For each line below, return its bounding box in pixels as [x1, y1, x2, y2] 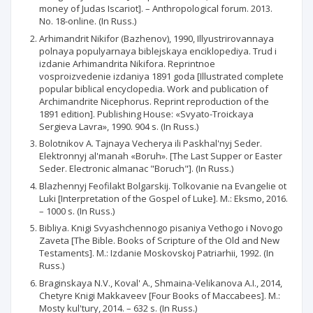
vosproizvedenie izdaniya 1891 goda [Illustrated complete [39, 69, 284, 82]
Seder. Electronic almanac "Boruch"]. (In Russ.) [39, 162, 233, 175]
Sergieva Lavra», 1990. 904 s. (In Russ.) [39, 119, 198, 133]
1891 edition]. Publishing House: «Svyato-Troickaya [39, 107, 254, 120]
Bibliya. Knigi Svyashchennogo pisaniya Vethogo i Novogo [39, 221, 283, 234]
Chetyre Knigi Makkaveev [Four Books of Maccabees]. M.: [39, 289, 280, 302]
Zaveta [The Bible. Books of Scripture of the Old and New [39, 234, 279, 247]
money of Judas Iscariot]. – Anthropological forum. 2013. [39, 2, 272, 15]
